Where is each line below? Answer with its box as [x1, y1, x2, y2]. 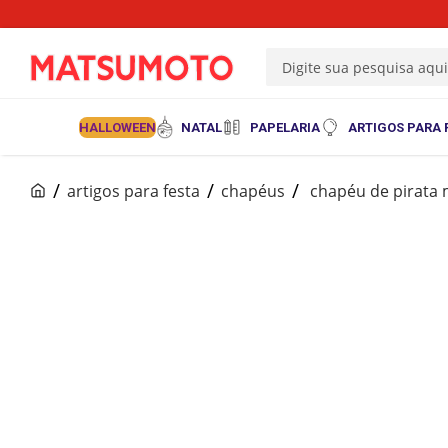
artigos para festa [67, 180, 200, 202]
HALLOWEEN [78, 119, 156, 135]
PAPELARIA [250, 119, 321, 135]
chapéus [221, 180, 285, 202]
